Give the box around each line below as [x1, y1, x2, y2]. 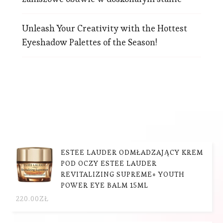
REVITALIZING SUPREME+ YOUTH [61, 169, 185, 179]
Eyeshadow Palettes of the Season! [22, 36, 157, 48]
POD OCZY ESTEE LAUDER [61, 158, 157, 168]
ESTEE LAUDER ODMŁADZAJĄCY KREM [61, 147, 204, 157]
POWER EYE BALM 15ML [61, 180, 149, 190]
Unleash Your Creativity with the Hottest [22, 22, 187, 34]
